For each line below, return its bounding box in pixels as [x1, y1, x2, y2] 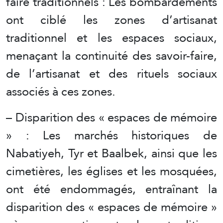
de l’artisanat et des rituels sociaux [6, 62, 217, 85]
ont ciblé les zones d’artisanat [6, 8, 217, 31]
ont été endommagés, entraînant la [6, 177, 217, 200]
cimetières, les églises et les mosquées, [6, 159, 217, 182]
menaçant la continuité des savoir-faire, [6, 44, 217, 67]
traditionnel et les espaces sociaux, [6, 26, 217, 49]
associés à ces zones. [6, 80, 115, 103]
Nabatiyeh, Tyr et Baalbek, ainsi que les [6, 141, 217, 164]
